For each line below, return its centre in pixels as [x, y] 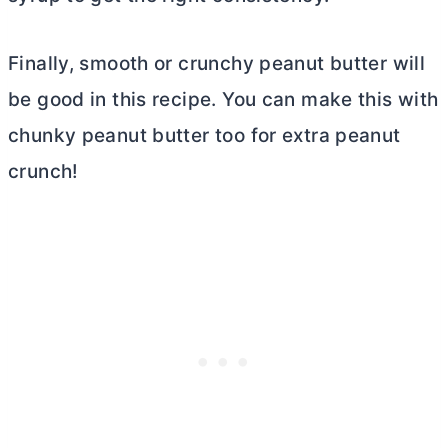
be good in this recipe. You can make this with [223, 99]
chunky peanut [80, 135]
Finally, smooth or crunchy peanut [169, 63]
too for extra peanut [305, 135]
